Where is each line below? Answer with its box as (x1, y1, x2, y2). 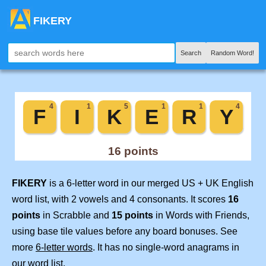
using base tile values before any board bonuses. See (12, 226, 237, 237)
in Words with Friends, (153, 210, 249, 221)
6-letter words (36, 242, 93, 253)
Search (180, 49, 201, 56)
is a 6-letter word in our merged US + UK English (47, 178, 254, 189)
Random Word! (211, 49, 254, 56)
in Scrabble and (40, 210, 112, 221)
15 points (112, 210, 153, 221)
